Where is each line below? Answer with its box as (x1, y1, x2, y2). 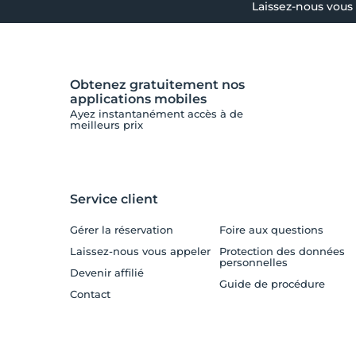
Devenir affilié (70, 265, 145, 279)
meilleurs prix (70, 118, 144, 131)
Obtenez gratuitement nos (70, 76, 246, 92)
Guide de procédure (219, 277, 325, 290)
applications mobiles (70, 91, 207, 106)
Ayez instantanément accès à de (70, 106, 244, 120)
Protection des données (219, 244, 345, 257)
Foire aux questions (219, 222, 323, 236)
